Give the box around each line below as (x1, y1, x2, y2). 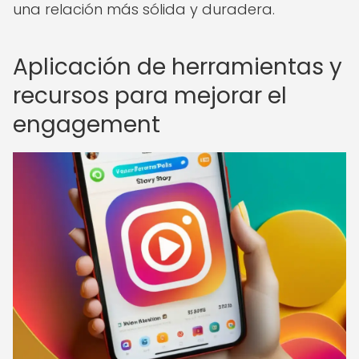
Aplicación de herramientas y (13, 51, 342, 83)
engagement (13, 109, 160, 140)
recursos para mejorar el (13, 80, 287, 111)
